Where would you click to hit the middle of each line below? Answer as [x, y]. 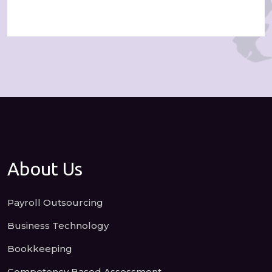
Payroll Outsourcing [55, 202]
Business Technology [58, 226]
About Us [45, 169]
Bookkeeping [40, 249]
